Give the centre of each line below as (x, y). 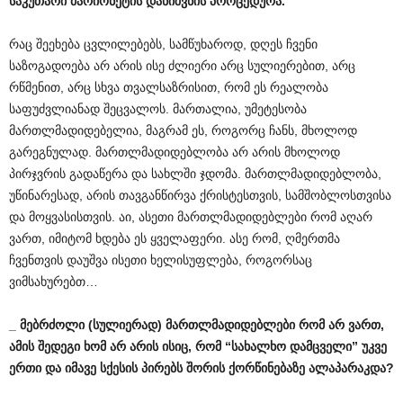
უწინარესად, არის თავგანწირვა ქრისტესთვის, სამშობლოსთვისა (200, 195)
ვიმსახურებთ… (54, 282)
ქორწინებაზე (267, 368)
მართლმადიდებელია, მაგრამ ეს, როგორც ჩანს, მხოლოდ (183, 130)
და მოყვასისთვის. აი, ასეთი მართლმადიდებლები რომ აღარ (191, 217)
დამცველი (321, 346)
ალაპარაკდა (347, 368)
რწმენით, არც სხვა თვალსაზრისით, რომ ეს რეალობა (169, 87)
